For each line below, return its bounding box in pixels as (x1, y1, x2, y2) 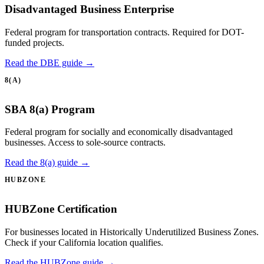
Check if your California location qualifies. (5, 237, 163, 247)
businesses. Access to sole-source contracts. (5, 137, 166, 148)
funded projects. (5, 37, 64, 48)
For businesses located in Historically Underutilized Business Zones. (5, 226, 259, 237)
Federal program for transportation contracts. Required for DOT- (5, 27, 244, 37)
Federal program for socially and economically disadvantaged (5, 127, 233, 137)
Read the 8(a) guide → (5, 157, 90, 168)
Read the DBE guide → (5, 57, 94, 68)
